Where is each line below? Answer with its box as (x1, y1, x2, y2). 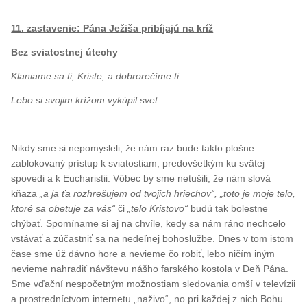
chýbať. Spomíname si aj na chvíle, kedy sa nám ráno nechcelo (11, 217, 286, 229)
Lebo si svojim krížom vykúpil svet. (11, 94, 161, 106)
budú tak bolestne (188, 202, 269, 214)
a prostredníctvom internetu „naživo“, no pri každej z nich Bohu (11, 293, 284, 304)
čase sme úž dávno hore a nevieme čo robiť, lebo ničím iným (11, 247, 275, 259)
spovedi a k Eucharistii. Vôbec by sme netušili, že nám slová (11, 172, 271, 184)
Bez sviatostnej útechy (11, 46, 119, 58)
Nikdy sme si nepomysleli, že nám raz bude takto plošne (11, 142, 255, 153)
